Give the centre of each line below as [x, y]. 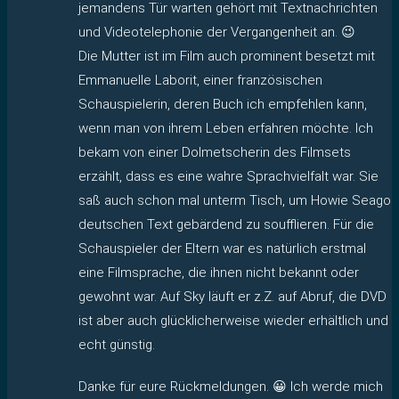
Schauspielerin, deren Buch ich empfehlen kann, [223, 104]
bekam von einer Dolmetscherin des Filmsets [215, 152]
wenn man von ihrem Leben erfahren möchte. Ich [226, 128]
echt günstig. [117, 344]
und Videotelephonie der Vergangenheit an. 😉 [217, 32]
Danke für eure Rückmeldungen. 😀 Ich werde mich [231, 386]
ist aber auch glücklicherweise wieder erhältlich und [233, 320]
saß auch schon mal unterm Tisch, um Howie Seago [235, 200]
